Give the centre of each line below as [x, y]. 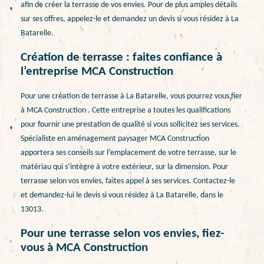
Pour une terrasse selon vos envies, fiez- [122, 234]
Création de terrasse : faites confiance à [121, 58]
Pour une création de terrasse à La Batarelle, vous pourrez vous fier [131, 96]
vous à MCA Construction [84, 248]
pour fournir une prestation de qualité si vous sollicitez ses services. [130, 124]
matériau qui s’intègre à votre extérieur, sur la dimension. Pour [124, 167]
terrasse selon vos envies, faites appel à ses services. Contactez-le [128, 181]
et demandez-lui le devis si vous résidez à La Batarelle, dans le [122, 195]
